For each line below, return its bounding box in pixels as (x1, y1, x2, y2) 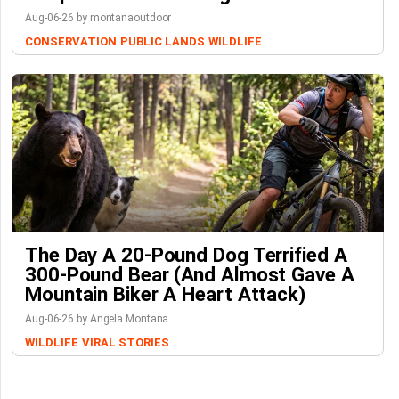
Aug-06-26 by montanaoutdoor (25, 12, 172, 25)
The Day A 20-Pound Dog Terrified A (25, 243, 347, 267)
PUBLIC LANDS (119, 35, 205, 49)
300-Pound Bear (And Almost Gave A (25, 263, 354, 287)
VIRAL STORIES (81, 336, 169, 350)
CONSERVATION (25, 35, 117, 49)
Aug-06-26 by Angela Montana (25, 313, 169, 326)
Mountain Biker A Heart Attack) (25, 282, 305, 306)
